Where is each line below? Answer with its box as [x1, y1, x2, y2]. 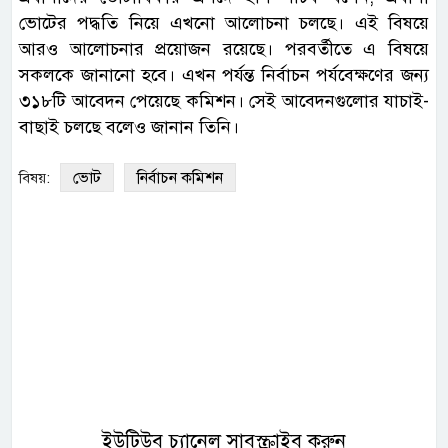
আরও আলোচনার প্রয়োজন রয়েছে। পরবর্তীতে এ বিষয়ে [19, 38, 429, 61]
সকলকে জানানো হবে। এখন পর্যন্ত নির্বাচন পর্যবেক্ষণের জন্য [19, 64, 429, 87]
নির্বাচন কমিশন [137, 168, 223, 189]
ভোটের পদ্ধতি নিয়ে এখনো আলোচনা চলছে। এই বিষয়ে [19, 12, 429, 35]
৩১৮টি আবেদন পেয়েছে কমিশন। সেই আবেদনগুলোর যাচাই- [19, 90, 429, 113]
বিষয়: [19, 169, 50, 188]
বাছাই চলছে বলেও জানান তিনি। [19, 116, 239, 139]
